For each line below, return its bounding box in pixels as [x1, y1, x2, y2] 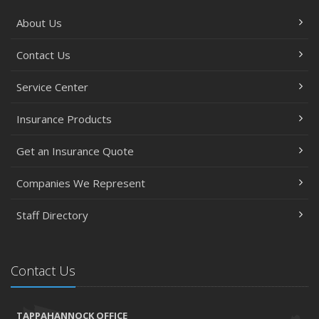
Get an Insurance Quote [16, 144, 134, 158]
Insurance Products [16, 112, 112, 126]
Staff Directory [16, 208, 88, 222]
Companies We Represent [16, 176, 145, 190]
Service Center [16, 80, 88, 94]
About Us [16, 16, 62, 30]
